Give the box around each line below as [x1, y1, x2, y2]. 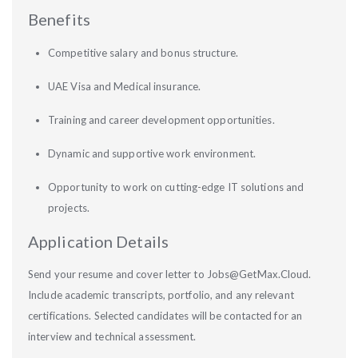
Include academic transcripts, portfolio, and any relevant [28, 288, 294, 301]
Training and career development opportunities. [48, 113, 277, 126]
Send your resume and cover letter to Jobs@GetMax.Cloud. [28, 268, 312, 280]
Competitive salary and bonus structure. [48, 46, 241, 59]
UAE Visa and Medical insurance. [48, 80, 204, 93]
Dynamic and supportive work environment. [48, 147, 259, 160]
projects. [48, 201, 92, 214]
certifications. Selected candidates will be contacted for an [28, 309, 303, 322]
